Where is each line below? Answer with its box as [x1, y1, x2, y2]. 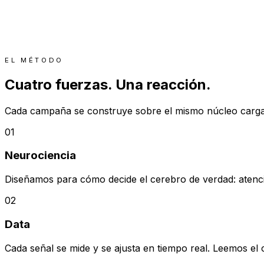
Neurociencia [5, 148, 76, 163]
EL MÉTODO [5, 55, 64, 64]
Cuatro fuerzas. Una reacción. [5, 75, 211, 93]
